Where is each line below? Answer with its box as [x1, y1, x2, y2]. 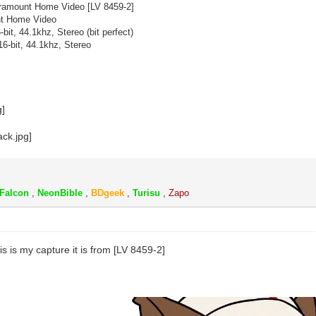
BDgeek [90, 187, 124, 198]
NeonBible [37, 187, 83, 198]
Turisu [132, 187, 160, 198]
